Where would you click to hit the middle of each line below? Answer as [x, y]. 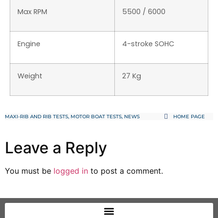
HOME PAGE [189, 116]
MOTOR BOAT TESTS [96, 116]
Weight [30, 76]
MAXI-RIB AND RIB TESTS [36, 116]
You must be [29, 171]
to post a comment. [126, 171]
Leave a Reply [56, 147]
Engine [29, 44]
